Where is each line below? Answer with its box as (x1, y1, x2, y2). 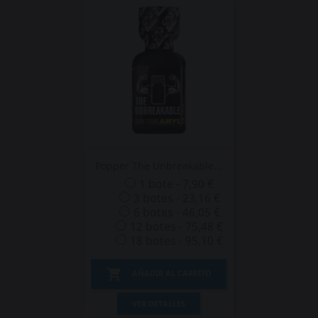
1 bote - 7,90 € (139, 176, 214, 192)
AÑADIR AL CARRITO (130, 268, 212, 278)
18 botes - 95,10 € (130, 233, 224, 248)
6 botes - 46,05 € (133, 204, 220, 220)
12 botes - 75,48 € (130, 219, 224, 234)
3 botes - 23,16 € (133, 190, 220, 206)
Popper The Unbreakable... (95, 159, 223, 172)
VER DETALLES (132, 298, 186, 309)
